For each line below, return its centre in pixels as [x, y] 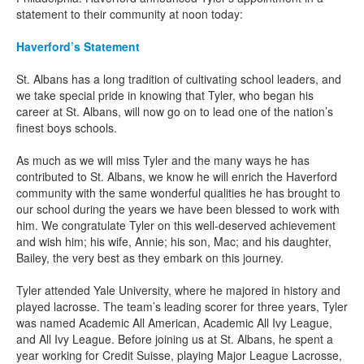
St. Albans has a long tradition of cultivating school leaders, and [179, 79]
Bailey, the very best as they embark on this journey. [150, 258]
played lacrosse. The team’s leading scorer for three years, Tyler [182, 306]
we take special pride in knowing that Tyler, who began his [165, 95]
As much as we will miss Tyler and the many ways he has [163, 160]
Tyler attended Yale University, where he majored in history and [178, 290]
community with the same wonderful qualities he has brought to [178, 193]
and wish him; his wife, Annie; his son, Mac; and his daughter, [174, 241]
